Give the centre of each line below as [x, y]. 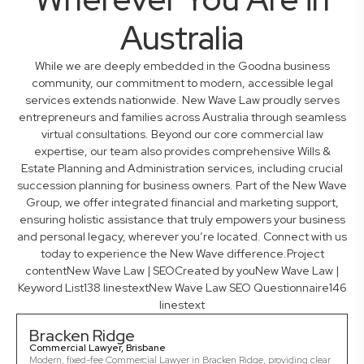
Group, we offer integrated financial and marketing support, [182, 203]
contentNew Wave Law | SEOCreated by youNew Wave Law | [182, 271]
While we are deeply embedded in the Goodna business [182, 66]
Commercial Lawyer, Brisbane [97, 348]
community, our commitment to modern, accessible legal [182, 83]
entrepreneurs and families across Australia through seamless [182, 117]
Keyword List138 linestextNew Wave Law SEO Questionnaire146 [182, 288]
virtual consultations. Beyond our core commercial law [182, 134]
